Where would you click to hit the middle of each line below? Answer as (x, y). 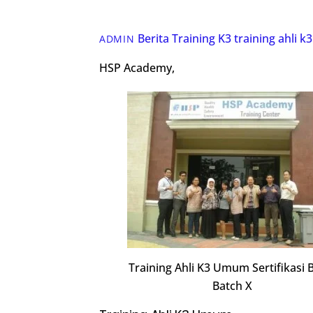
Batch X (232, 285)
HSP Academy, (137, 68)
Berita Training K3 (184, 39)
